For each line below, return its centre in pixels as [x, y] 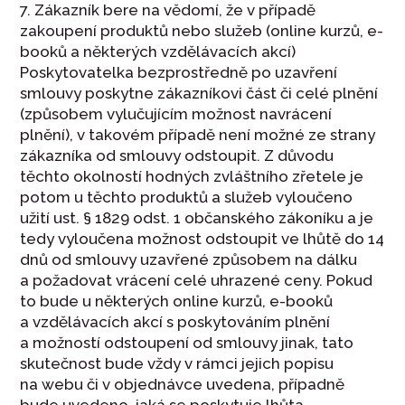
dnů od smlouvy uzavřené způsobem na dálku [189, 260]
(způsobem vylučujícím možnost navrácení [176, 114]
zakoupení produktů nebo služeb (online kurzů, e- [202, 31]
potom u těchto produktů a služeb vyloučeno [187, 198]
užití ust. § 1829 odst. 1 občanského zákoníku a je [197, 218]
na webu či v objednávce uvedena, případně [183, 385]
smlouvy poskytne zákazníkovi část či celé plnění [199, 94]
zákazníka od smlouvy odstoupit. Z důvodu [177, 156]
